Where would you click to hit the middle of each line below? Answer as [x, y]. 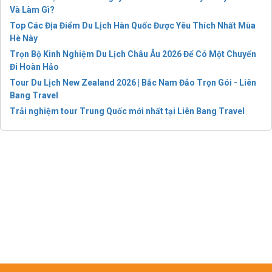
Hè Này [24, 39]
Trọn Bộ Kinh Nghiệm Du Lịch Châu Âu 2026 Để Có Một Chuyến [133, 54]
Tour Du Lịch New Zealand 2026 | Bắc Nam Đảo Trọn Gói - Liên [133, 83]
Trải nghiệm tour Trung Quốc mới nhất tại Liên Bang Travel [127, 111]
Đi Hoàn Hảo [34, 67]
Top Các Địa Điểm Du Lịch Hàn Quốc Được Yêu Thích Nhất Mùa [133, 26]
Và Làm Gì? [32, 10]
